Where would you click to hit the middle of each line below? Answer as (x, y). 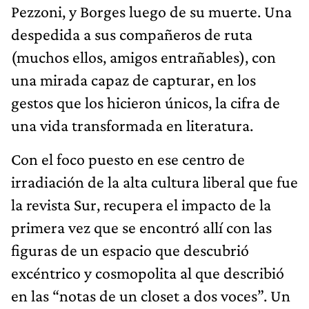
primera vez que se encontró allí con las (141, 227)
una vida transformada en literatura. (132, 125)
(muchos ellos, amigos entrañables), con (143, 57)
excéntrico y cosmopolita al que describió (148, 272)
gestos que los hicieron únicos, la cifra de (146, 102)
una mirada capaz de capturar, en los (133, 79)
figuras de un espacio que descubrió (130, 250)
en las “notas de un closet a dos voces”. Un (151, 295)
